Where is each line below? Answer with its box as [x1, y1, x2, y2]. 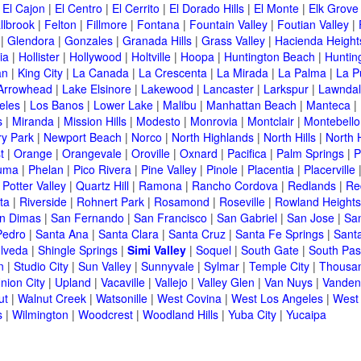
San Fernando [51, 210, 124, 226]
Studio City [14, 258, 68, 275]
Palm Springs [276, 145, 344, 162]
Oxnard [180, 145, 218, 162]
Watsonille [96, 290, 147, 307]
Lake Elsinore [62, 81, 131, 98]
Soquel [196, 242, 231, 259]
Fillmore [86, 16, 127, 33]
